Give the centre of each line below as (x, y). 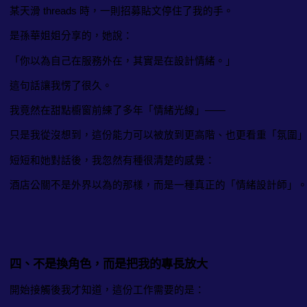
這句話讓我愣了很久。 (61, 86)
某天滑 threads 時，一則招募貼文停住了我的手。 (122, 11)
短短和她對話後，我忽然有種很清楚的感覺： (112, 160)
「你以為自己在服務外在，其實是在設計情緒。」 (123, 61)
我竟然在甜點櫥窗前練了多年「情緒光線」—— (118, 111)
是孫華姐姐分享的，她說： (71, 36)
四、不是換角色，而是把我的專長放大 (109, 264)
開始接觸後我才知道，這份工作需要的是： (107, 290)
